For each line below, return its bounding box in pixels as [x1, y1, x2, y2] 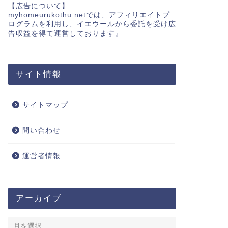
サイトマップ [22, 101, 68, 109]
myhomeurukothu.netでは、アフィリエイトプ [8, 11, 170, 19]
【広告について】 [8, 2, 69, 10]
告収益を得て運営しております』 [8, 30, 123, 37]
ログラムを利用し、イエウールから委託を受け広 [8, 20, 176, 28]
